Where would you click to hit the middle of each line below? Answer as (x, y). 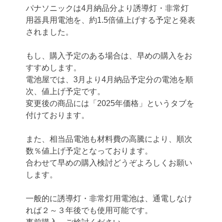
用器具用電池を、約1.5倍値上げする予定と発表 (111, 20)
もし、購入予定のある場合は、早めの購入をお (109, 55)
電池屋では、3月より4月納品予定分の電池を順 (110, 79)
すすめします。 (54, 67)
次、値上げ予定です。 (66, 91)
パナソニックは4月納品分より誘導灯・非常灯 (108, 8)
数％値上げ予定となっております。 (89, 151)
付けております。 (58, 115)
